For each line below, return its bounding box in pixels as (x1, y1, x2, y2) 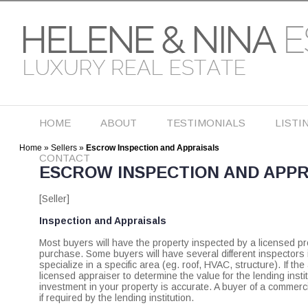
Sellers (51, 143, 77, 153)
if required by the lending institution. (39, 291, 194, 303)
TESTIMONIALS (166, 117, 245, 129)
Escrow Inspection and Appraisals (86, 143, 219, 153)
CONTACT (38, 152, 90, 164)
